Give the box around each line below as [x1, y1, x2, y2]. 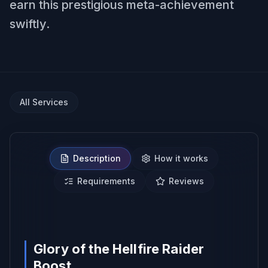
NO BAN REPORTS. [103, 216, 170, 223]
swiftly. [10, 17, 50, 31]
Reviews [169, 176, 204, 186]
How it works [154, 153, 208, 163]
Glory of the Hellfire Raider [33, 241, 205, 257]
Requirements [77, 176, 135, 186]
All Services [20, 97, 68, 107]
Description [73, 153, 121, 163]
